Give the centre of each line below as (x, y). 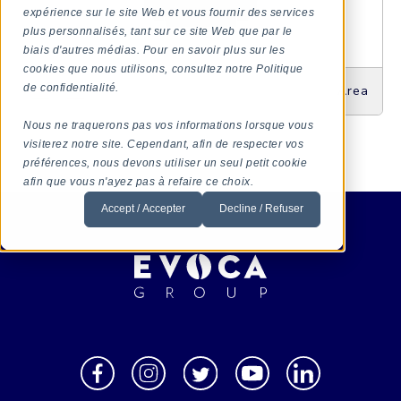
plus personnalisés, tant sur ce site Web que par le (158, 31)
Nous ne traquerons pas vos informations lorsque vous (169, 125)
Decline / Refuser (261, 209)
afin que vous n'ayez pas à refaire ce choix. (139, 181)
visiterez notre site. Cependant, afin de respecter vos (164, 144)
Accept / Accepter (143, 209)
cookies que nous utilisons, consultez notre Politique (164, 68)
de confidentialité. (71, 87)
